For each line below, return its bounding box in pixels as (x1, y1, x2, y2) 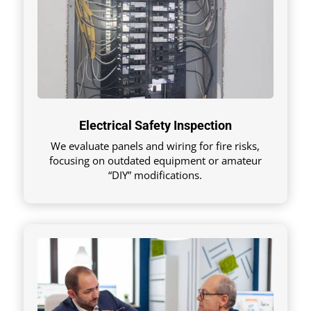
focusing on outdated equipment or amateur (49, 153, 262, 168)
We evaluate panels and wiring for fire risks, (51, 139, 260, 153)
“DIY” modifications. (108, 168, 203, 183)
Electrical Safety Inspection (78, 118, 232, 133)
